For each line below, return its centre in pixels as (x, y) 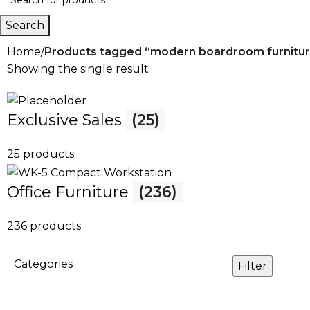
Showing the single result (78, 69)
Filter (253, 266)
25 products (40, 154)
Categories (43, 264)
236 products (44, 226)
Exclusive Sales (66, 120)
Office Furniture (70, 192)
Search (25, 25)
